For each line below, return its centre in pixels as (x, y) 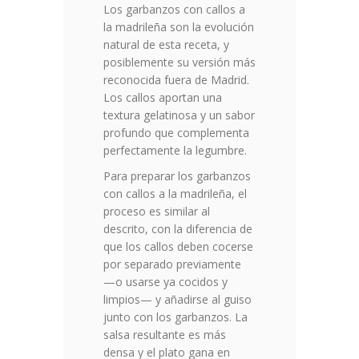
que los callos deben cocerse (178, 247)
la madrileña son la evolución (179, 27)
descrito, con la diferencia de (178, 229)
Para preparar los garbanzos (177, 176)
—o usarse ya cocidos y (165, 282)
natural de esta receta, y (166, 45)
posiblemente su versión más (179, 63)
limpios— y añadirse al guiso (177, 300)
